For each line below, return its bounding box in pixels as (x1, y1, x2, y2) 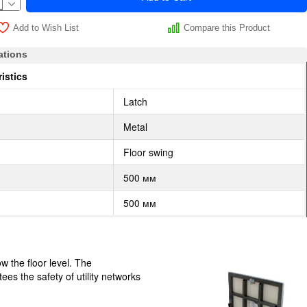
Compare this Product (184, 22, 271, 33)
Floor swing (123, 145, 174, 159)
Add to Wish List (13, 22, 79, 33)
